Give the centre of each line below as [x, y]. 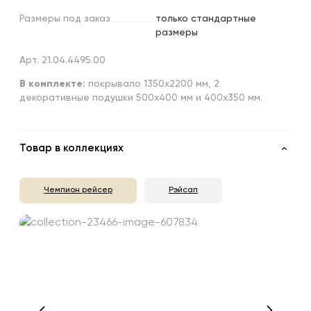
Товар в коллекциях [72, 149]
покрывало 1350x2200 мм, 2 [152, 84]
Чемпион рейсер [78, 191]
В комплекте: [52, 84]
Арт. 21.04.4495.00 [62, 60]
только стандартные [206, 18]
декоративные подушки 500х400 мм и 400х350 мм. [141, 98]
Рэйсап [183, 191]
